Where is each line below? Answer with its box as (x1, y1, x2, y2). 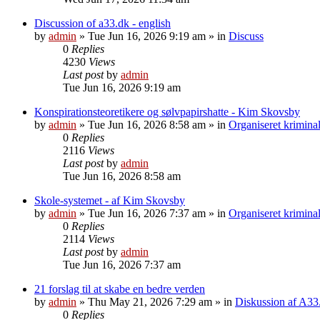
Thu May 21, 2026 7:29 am (88, 295, 212, 308)
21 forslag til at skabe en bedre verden (34, 282, 205, 295)
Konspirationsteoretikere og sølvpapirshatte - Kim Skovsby (34, 105, 300, 118)
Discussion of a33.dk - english (34, 16, 171, 29)
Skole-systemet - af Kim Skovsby (34, 194, 185, 206)
